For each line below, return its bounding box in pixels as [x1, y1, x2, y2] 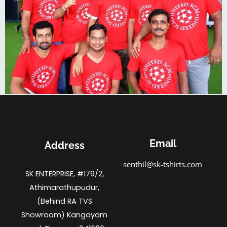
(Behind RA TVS [36, 196, 92, 206]
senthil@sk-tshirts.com [123, 159, 202, 169]
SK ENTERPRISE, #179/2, [25, 168, 104, 179]
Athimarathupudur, [29, 182, 99, 193]
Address [44, 139, 85, 152]
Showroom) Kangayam [21, 209, 107, 220]
